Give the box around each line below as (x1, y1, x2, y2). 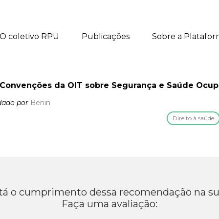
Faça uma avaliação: (62, 198, 157, 210)
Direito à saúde (173, 114, 214, 122)
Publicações (82, 31, 130, 41)
